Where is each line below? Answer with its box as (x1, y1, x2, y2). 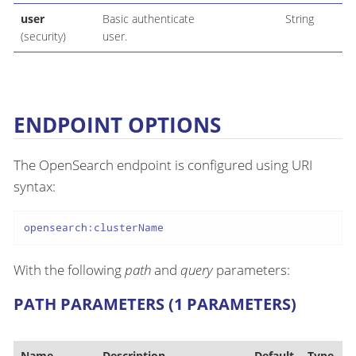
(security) (20, 29, 66, 44)
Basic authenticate (102, 11, 195, 27)
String (284, 11, 314, 27)
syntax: (14, 176, 56, 195)
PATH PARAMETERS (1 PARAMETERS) (14, 293, 296, 315)
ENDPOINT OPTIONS (14, 110, 221, 138)
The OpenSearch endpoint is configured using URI (14, 155, 312, 174)
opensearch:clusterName (23, 220, 164, 235)
